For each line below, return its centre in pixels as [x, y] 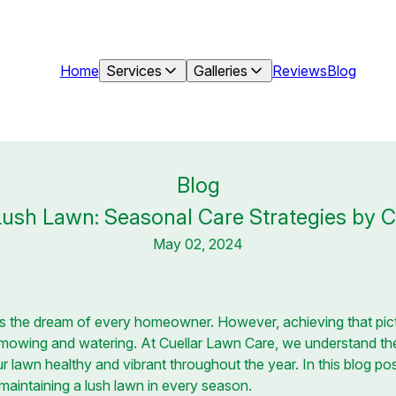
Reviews [299, 71]
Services [133, 71]
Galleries [220, 71]
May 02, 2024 [198, 244]
